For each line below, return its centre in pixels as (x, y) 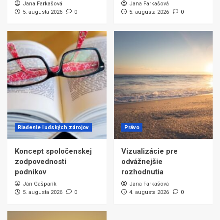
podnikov (30, 172)
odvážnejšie (142, 162)
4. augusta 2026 (149, 192)
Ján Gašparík (40, 184)
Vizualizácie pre (149, 151)
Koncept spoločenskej (53, 151)
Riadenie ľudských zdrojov (53, 128)
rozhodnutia (142, 172)
